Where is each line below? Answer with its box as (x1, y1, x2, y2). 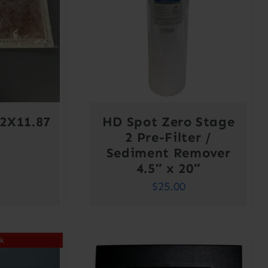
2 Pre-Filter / (125, 129, 212, 146)
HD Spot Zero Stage (102, 114, 235, 130)
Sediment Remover (106, 145, 231, 162)
